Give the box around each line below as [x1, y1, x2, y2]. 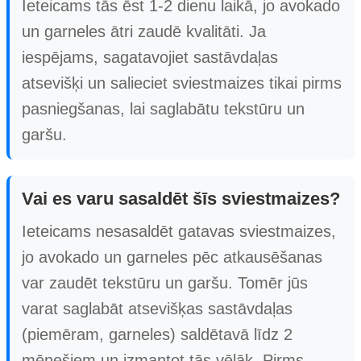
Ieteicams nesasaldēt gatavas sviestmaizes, [22, 222, 336, 240]
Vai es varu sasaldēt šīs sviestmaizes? [22, 188, 340, 209]
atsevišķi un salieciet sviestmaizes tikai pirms [22, 73, 342, 92]
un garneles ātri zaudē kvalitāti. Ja [22, 22, 266, 40]
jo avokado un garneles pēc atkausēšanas [22, 247, 322, 266]
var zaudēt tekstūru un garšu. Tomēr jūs [22, 273, 308, 292]
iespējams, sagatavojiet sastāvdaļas [22, 48, 278, 66]
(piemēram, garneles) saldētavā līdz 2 [22, 325, 293, 343]
